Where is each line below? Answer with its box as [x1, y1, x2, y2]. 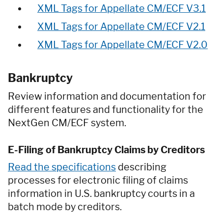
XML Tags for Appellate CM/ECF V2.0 [37, 39, 208, 51]
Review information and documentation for [8, 90, 206, 102]
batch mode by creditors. [8, 200, 122, 213]
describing [116, 161, 166, 173]
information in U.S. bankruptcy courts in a [8, 187, 195, 199]
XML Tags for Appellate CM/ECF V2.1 [37, 21, 205, 33]
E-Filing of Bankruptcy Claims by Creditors [8, 143, 205, 156]
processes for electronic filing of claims [8, 174, 188, 186]
